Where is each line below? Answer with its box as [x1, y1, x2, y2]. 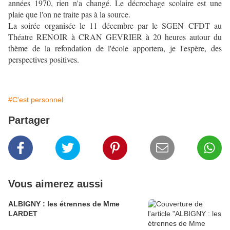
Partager [8, 114, 50, 126]
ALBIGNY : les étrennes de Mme [8, 200, 120, 208]
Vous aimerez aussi [8, 178, 103, 189]
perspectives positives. [8, 54, 79, 65]
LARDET [8, 209, 37, 218]
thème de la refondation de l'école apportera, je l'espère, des [8, 43, 222, 53]
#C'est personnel [8, 95, 63, 104]
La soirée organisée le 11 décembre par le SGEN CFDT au [8, 20, 222, 31]
